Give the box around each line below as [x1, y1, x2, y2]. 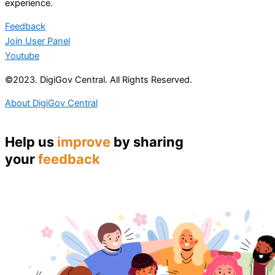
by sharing [110, 133, 184, 150]
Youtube [5, 50, 39, 62]
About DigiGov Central [5, 98, 98, 109]
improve [57, 133, 110, 150]
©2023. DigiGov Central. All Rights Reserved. [5, 74, 192, 85]
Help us [5, 133, 57, 150]
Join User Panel [5, 36, 70, 47]
